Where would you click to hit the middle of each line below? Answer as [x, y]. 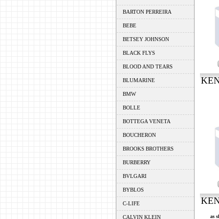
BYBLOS [133, 190]
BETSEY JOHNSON [146, 39]
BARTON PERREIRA [147, 12]
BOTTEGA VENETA [146, 121]
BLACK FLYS [139, 53]
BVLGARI [134, 176]
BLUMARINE [139, 80]
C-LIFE [131, 203]
